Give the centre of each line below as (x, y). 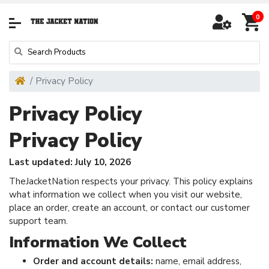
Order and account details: (93, 261)
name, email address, (197, 261)
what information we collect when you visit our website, (125, 194)
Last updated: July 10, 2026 (70, 162)
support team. (38, 221)
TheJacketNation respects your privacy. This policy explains (131, 181)
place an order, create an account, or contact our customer (129, 207)
